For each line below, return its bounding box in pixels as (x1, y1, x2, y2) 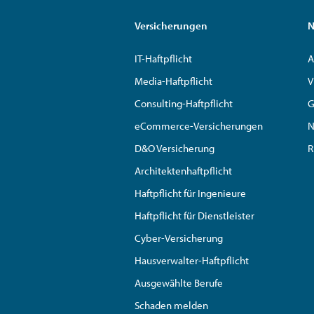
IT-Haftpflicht (135, 51, 192, 65)
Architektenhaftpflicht (135, 163, 232, 177)
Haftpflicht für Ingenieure (135, 186, 246, 200)
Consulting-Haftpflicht (135, 96, 233, 110)
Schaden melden (135, 298, 208, 312)
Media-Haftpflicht (135, 74, 212, 88)
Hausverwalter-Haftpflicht (135, 253, 249, 267)
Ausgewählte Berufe (135, 275, 223, 289)
